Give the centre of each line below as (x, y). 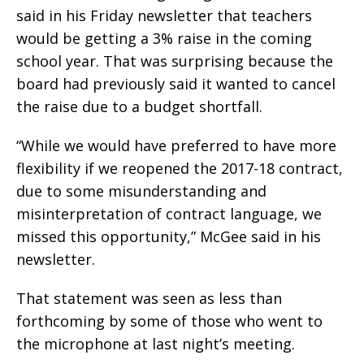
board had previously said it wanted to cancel (176, 83)
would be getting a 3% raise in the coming (164, 38)
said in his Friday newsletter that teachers (164, 15)
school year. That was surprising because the (175, 61)
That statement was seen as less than (149, 298)
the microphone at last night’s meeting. (156, 343)
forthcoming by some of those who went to (169, 321)
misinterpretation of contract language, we (169, 213)
